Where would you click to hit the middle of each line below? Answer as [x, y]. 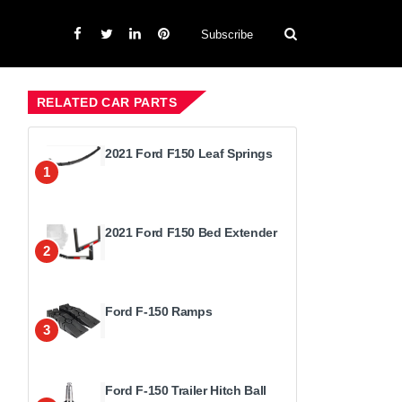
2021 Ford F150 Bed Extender [191, 232]
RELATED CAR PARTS [107, 102]
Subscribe [227, 34]
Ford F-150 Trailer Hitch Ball [186, 390]
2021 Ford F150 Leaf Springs [189, 153]
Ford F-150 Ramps [159, 311]
